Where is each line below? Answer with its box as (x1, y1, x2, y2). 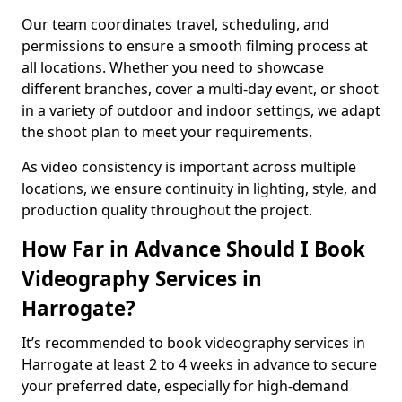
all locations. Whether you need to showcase (22, 57, 324, 77)
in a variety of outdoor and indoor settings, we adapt (22, 100, 380, 120)
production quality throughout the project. (22, 200, 312, 220)
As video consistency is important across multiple (22, 157, 356, 177)
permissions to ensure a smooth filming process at (22, 36, 368, 56)
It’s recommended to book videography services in (22, 333, 365, 353)
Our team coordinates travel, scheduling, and (22, 14, 329, 34)
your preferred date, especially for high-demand (22, 376, 349, 396)
